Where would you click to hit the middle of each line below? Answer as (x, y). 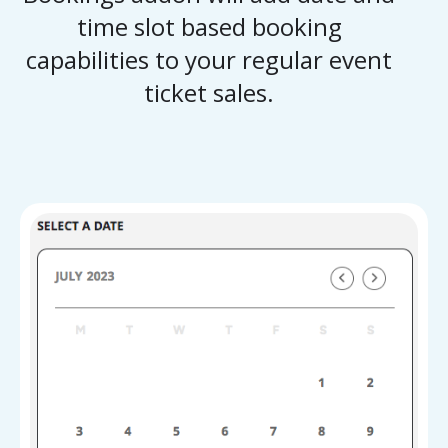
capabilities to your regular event (209, 59)
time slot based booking (209, 26)
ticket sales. (209, 92)
